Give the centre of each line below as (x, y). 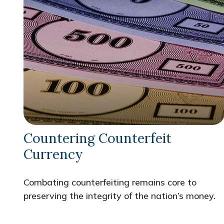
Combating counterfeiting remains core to (110, 182)
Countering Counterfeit (97, 138)
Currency (53, 154)
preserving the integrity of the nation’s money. (119, 195)
